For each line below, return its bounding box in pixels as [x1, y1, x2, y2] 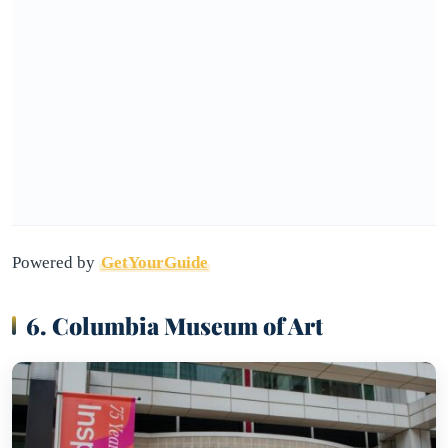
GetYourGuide [101, 252, 208, 272]
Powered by [12, 252, 99, 272]
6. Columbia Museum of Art [26, 309, 323, 341]
